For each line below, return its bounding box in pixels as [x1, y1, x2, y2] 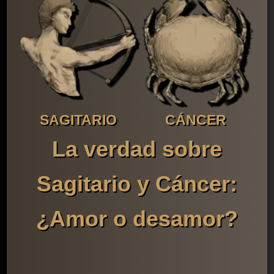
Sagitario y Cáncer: [36, 171, 237, 196]
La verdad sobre [51, 136, 222, 161]
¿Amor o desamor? [35, 206, 238, 231]
